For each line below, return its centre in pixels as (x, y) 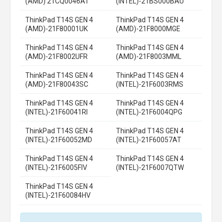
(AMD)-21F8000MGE (148, 29)
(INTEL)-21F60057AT (149, 140)
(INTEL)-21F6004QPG (149, 112)
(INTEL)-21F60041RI (56, 112)
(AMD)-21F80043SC (57, 84)
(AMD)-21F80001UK (56, 29)
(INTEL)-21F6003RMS (150, 84)
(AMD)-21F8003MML (149, 56)
